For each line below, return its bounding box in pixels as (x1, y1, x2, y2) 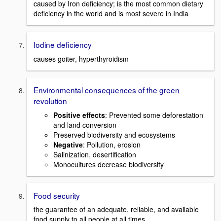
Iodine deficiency (34, 39, 92, 50)
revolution (34, 95, 67, 106)
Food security (34, 189, 80, 201)
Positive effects (53, 110, 105, 120)
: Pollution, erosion (83, 139, 141, 149)
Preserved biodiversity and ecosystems (53, 129, 175, 140)
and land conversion (53, 119, 116, 130)
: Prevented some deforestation (105, 110, 203, 120)
